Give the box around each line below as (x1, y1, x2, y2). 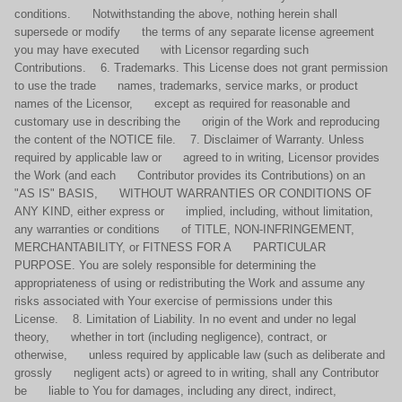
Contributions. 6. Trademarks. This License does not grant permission (14, 61, 388, 74)
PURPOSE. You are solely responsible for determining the (14, 258, 334, 272)
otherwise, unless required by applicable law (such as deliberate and (14, 348, 385, 362)
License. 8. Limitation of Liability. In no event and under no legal (14, 312, 356, 326)
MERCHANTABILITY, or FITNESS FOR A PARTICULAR (14, 240, 326, 254)
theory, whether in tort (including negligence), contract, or (14, 330, 327, 344)
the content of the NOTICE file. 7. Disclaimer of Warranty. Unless (14, 133, 364, 146)
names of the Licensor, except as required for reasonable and (14, 97, 350, 110)
